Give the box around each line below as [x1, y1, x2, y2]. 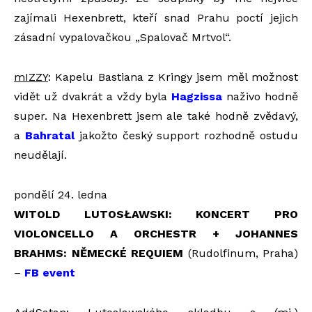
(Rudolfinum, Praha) [183, 247, 298, 260]
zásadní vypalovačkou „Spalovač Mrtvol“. [14, 31, 231, 45]
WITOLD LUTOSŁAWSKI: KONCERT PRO [14, 208, 298, 221]
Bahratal [24, 129, 75, 143]
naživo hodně [222, 90, 298, 104]
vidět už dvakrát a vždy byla [14, 90, 172, 104]
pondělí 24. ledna [14, 188, 107, 202]
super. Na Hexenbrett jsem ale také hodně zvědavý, [14, 109, 298, 123]
